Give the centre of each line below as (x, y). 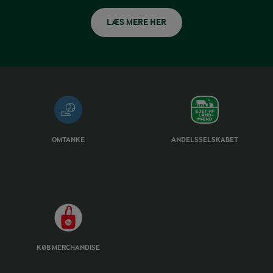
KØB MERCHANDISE (68, 248)
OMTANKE (68, 140)
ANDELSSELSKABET (205, 140)
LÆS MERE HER (136, 23)
